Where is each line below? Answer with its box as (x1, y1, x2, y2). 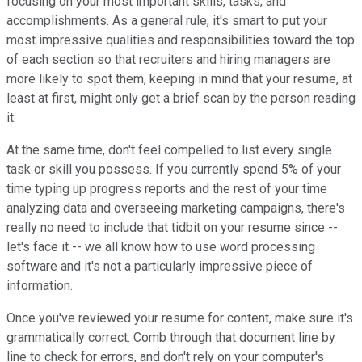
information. (6, 277, 73, 293)
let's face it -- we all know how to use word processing (6, 238, 315, 255)
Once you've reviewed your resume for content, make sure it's (6, 309, 353, 326)
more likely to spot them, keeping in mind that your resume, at (6, 70, 352, 86)
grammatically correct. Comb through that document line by (6, 329, 335, 345)
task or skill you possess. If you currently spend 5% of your (6, 161, 341, 177)
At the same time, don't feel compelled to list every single (6, 141, 332, 158)
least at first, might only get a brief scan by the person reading (6, 90, 356, 106)
